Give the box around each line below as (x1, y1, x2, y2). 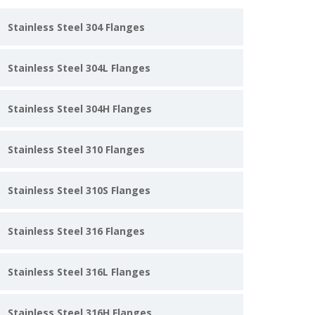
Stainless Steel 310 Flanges (8, 143, 145, 156)
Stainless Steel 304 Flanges (8, 20, 145, 34)
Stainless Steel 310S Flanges (8, 184, 150, 197)
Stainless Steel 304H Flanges (8, 102, 152, 115)
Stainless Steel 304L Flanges (8, 61, 150, 75)
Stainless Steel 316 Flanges (8, 224, 145, 238)
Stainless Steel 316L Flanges (8, 265, 150, 278)
